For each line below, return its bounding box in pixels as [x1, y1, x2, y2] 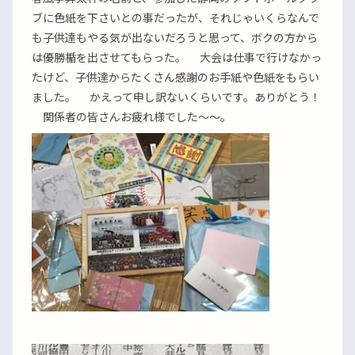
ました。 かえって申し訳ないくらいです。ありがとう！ [32, 89, 321, 105]
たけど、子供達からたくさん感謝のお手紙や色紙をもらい [32, 69, 319, 85]
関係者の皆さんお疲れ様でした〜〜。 [32, 109, 231, 124]
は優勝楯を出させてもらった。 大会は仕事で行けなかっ [32, 49, 322, 65]
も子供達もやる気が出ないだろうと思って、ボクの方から [32, 29, 318, 45]
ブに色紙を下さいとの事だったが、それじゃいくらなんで [32, 10, 319, 25]
